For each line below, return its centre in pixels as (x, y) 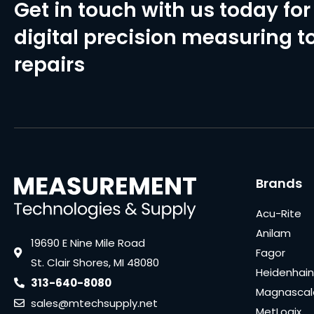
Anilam (273, 233)
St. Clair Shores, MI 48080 (95, 263)
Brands (279, 183)
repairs (49, 64)
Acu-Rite (279, 213)
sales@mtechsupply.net (94, 303)
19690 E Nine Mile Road (88, 243)
